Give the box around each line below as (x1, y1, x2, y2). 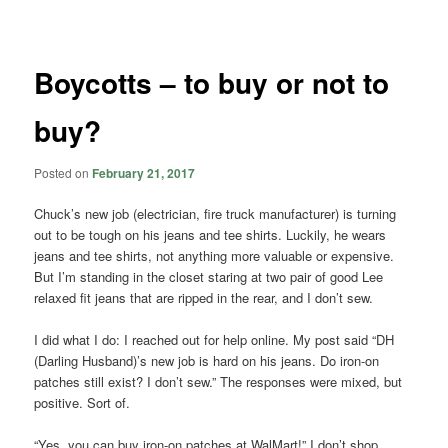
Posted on (34, 163, 93, 181)
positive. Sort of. (34, 393, 131, 413)
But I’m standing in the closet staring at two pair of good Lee (34, 267, 384, 286)
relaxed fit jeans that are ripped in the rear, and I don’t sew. (34, 288, 374, 307)
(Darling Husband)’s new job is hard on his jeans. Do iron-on (34, 351, 380, 371)
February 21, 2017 (92, 163, 196, 182)
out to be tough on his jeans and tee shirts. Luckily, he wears (34, 225, 387, 244)
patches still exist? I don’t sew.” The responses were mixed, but (34, 372, 403, 392)
